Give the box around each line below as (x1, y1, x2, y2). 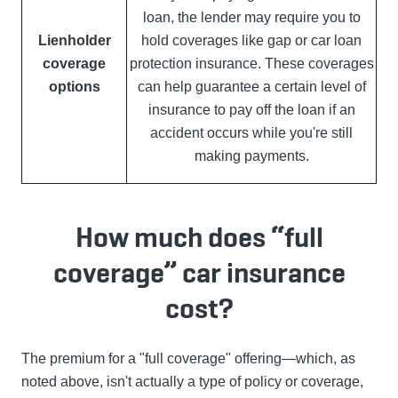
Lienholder (37, 33, 111, 49)
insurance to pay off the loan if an (147, 102, 355, 118)
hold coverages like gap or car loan (141, 33, 362, 49)
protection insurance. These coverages (129, 56, 374, 72)
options (48, 79, 100, 95)
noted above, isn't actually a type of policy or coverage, (21, 374, 363, 390)
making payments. (194, 148, 309, 164)
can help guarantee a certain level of (137, 79, 366, 95)
